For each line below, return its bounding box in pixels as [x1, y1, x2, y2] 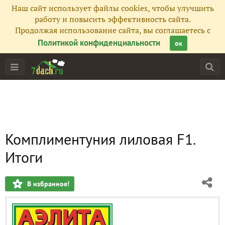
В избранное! [27, 179, 69, 188]
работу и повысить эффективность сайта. [34, 14, 191, 25]
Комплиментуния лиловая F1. [5, 129, 195, 149]
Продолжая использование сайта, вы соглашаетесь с [15, 25, 210, 36]
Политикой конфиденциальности [38, 37, 160, 48]
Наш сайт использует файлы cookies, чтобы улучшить [11, 3, 214, 14]
